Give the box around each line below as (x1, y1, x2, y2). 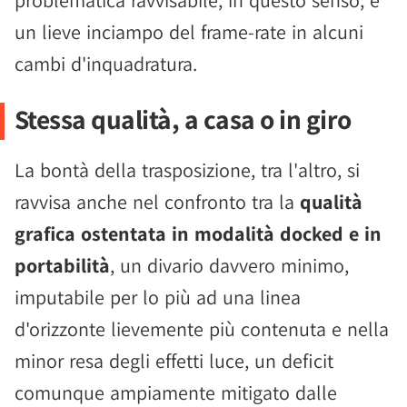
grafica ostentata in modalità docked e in (15, 221, 382, 246)
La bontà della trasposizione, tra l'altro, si (15, 157, 360, 183)
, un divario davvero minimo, (110, 253, 349, 278)
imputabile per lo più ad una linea (15, 284, 301, 310)
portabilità (15, 253, 110, 278)
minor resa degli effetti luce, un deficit (15, 348, 333, 373)
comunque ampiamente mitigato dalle (15, 380, 337, 405)
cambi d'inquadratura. (15, 51, 197, 76)
